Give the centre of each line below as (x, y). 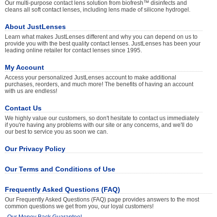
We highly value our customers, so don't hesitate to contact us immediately (102, 118)
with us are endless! (31, 91)
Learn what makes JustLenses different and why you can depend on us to (101, 37)
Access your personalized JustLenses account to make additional (91, 77)
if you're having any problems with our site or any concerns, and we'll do (99, 125)
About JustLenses (35, 27)
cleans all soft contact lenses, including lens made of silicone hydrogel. (98, 10)
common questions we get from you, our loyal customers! (79, 206)
